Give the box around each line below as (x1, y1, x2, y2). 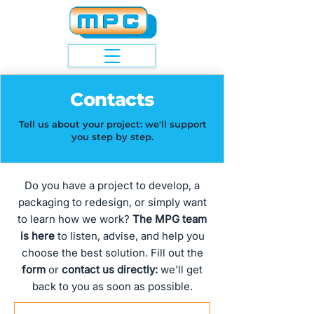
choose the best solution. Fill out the (21, 246, 203, 259)
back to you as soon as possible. (32, 280, 193, 293)
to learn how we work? (18, 212, 132, 226)
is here (20, 229, 55, 243)
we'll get (158, 263, 203, 276)
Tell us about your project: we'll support (18, 118, 207, 130)
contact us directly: (62, 263, 158, 276)
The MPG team (132, 212, 207, 226)
